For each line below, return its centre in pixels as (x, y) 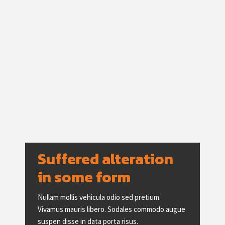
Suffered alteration (107, 159)
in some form (84, 177)
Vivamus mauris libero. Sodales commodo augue (111, 209)
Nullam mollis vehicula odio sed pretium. (99, 197)
